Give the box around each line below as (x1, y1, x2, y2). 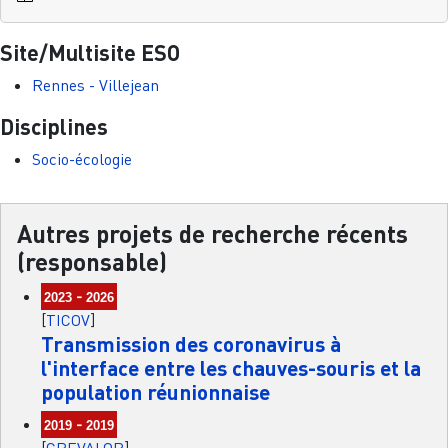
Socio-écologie (32, 149, 132, 170)
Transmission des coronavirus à (41, 331, 341, 357)
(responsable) (17, 247, 167, 277)
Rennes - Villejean (32, 75, 159, 96)
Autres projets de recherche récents (17, 219, 408, 249)
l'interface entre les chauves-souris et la (41, 355, 421, 381)
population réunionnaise (41, 379, 270, 405)
